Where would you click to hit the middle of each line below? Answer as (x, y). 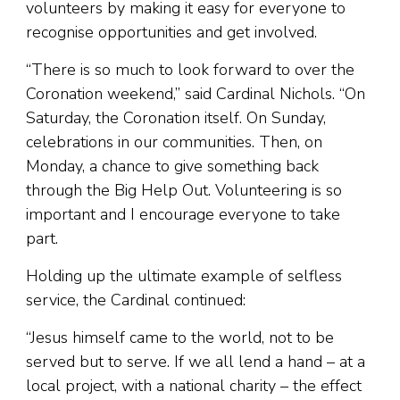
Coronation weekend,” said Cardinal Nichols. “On (196, 94)
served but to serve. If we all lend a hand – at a (196, 362)
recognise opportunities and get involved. (171, 33)
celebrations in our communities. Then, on (174, 142)
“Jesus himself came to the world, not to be (180, 338)
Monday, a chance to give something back (172, 167)
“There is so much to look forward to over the (190, 70)
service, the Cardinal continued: (136, 300)
